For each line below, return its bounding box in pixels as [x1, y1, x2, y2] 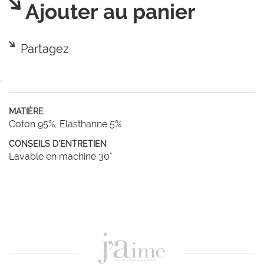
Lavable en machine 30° [9, 151, 112, 162]
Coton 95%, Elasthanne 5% [9, 118, 121, 130]
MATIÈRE [9, 107, 44, 116]
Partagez [21, 42, 69, 56]
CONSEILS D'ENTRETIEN [9, 139, 107, 148]
